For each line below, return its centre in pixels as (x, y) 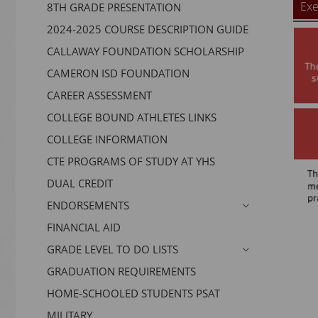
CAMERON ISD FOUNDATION (118, 73)
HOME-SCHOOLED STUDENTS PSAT (133, 293)
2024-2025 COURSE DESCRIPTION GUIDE (147, 29)
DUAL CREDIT (79, 183)
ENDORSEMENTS (88, 205)
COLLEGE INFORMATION (107, 139)
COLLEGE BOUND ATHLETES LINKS (131, 117)
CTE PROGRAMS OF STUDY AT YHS (131, 161)
